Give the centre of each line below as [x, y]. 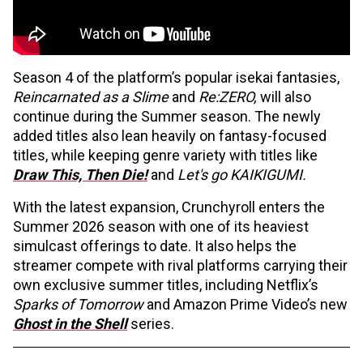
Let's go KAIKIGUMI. [242, 175]
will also [284, 97]
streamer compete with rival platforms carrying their [180, 265]
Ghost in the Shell [70, 324]
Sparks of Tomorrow [80, 304]
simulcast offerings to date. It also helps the [155, 246]
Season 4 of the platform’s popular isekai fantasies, [176, 77]
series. [152, 324]
